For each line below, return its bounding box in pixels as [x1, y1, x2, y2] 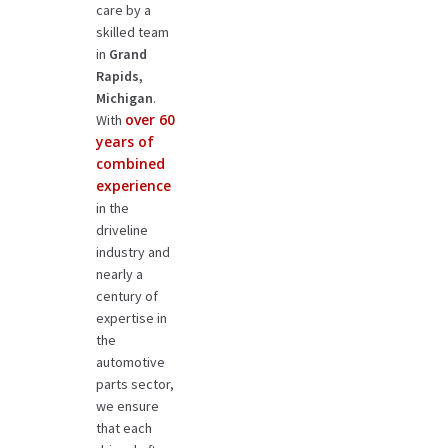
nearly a [95, 264, 143, 283]
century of [95, 286, 158, 305]
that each [95, 418, 152, 437]
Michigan [95, 88, 153, 107]
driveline [95, 220, 148, 239]
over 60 [124, 109, 175, 129]
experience [95, 175, 171, 195]
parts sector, [95, 374, 174, 393]
